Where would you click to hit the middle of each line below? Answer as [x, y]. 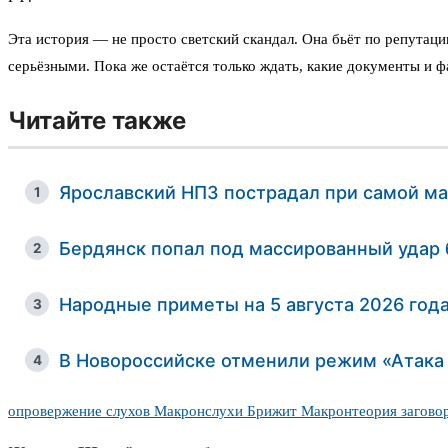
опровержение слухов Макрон [106, 411]
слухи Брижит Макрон [278, 411]
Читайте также [97, 121]
